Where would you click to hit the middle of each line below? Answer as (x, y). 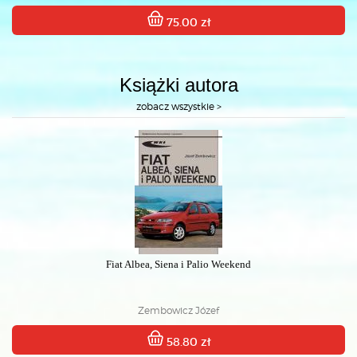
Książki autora (178, 85)
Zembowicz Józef (178, 310)
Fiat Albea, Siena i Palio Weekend (178, 264)
